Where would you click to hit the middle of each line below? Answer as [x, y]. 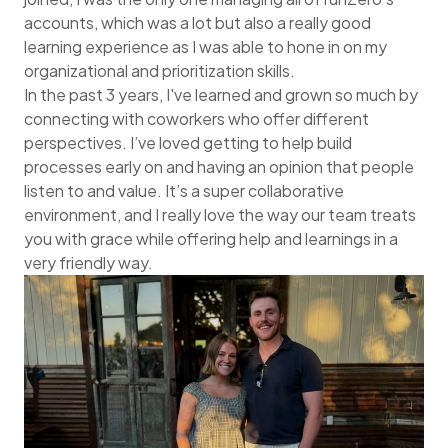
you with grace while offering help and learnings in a [211, 238]
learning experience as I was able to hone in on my [205, 46]
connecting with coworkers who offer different [196, 118]
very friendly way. [88, 262]
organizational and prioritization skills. [161, 70]
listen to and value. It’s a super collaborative [184, 190]
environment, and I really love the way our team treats [220, 214]
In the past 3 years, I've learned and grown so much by [221, 94]
